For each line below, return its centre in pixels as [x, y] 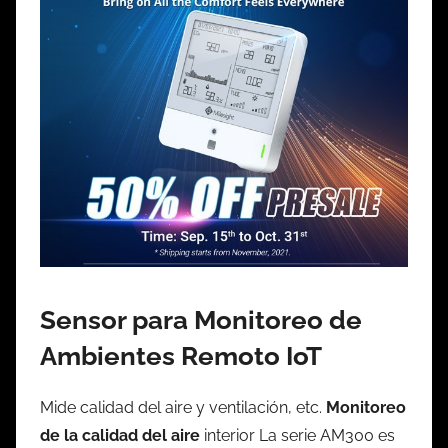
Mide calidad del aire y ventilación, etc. [183, 407]
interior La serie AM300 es [297, 435]
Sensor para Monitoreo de [201, 320]
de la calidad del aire [120, 435]
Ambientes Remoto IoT [181, 356]
